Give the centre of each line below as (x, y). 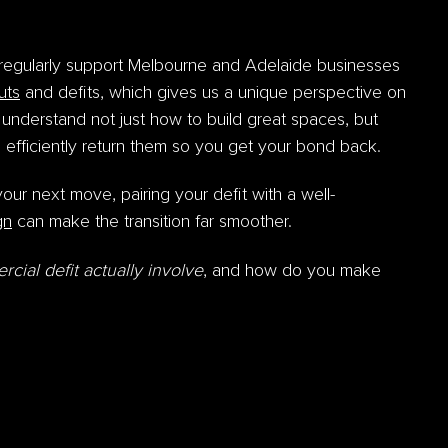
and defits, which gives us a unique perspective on (213, 92)
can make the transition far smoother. (152, 222)
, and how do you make (292, 270)
